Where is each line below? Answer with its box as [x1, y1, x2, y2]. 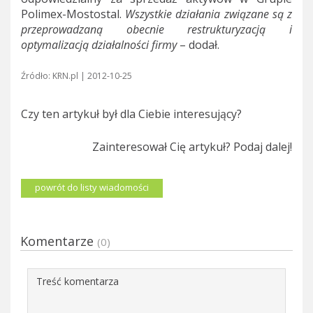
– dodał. [177, 36, 219, 52]
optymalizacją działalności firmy [21, 36, 177, 52]
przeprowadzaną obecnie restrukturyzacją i [21, 21, 292, 37]
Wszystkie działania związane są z [125, 6, 293, 22]
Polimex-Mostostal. [21, 6, 126, 22]
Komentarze [20, 232, 97, 249]
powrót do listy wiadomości [35, 180, 149, 194]
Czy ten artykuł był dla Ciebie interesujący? [21, 105, 242, 122]
